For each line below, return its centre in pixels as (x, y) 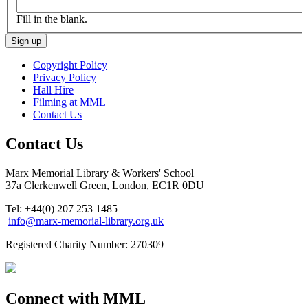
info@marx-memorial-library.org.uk (86, 221)
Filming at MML (69, 102)
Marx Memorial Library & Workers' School (100, 173)
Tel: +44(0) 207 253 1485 (62, 208)
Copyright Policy (70, 65)
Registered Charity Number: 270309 (85, 244)
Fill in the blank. (52, 19)
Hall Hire (53, 89)
